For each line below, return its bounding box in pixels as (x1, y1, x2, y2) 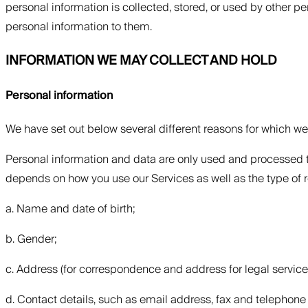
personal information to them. (5, 16, 152, 36)
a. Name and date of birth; (5, 199, 135, 219)
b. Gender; (5, 230, 57, 250)
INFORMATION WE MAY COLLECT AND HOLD (5, 49, 277, 71)
